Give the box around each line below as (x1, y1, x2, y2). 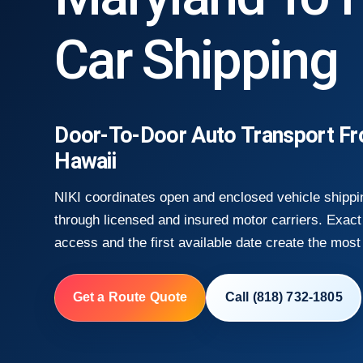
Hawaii (54, 148, 117, 175)
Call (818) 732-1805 (224, 290, 343, 305)
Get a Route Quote (72, 290, 188, 305)
